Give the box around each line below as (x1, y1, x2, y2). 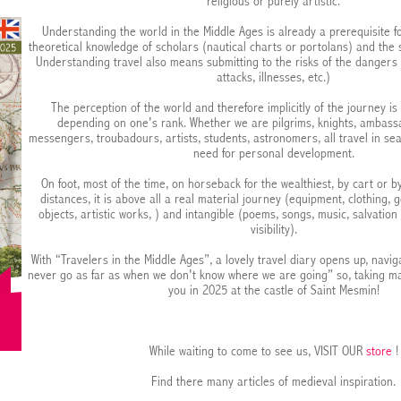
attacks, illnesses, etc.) (217, 72, 330, 85)
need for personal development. (192, 148, 354, 161)
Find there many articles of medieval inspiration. (151, 376, 396, 389)
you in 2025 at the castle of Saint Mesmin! (167, 285, 380, 298)
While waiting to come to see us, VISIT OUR (149, 346, 366, 359)
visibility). (250, 224, 297, 237)
